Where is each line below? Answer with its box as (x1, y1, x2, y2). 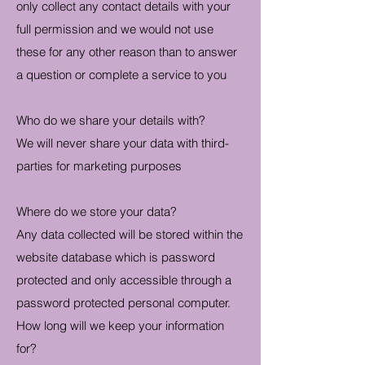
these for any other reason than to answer (16, 44, 237, 59)
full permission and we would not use (16, 21, 213, 37)
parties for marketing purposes (16, 158, 182, 174)
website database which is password (16, 249, 215, 265)
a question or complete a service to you (16, 67, 226, 82)
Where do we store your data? (16, 204, 177, 219)
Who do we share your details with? (16, 112, 205, 128)
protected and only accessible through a (16, 272, 231, 288)
